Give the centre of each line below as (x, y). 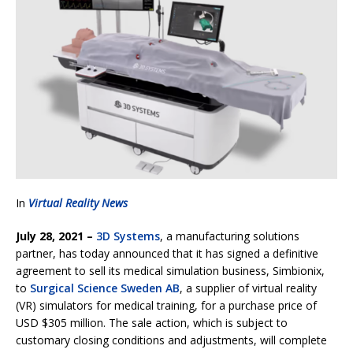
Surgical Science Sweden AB (105, 288)
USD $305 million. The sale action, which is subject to (152, 322)
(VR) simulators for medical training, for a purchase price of (166, 305)
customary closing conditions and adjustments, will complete (171, 340)
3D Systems (128, 236)
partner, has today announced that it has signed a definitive (167, 253)
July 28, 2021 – (54, 236)
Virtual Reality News (78, 203)
